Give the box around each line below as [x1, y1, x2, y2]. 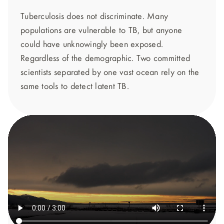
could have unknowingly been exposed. [20, 40, 163, 49]
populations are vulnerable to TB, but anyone [20, 26, 182, 35]
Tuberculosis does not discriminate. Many [20, 12, 168, 21]
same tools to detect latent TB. [20, 82, 129, 91]
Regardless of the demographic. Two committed [20, 54, 190, 63]
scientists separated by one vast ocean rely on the [20, 68, 199, 77]
